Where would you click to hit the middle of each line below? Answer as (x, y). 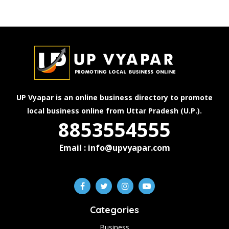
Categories (114, 210)
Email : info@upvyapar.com (114, 148)
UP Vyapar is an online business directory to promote (114, 97)
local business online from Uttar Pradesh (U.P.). (114, 111)
